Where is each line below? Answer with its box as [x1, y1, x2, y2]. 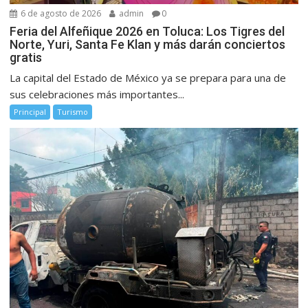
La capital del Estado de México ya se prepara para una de [10, 70, 287, 85]
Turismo [57, 106, 89, 117]
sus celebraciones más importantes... [10, 87, 185, 101]
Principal [14, 106, 47, 117]
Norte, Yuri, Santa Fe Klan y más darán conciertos [10, 36, 286, 52]
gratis [10, 49, 43, 65]
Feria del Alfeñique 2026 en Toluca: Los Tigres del [10, 23, 285, 38]
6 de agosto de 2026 [19, 7, 102, 19]
